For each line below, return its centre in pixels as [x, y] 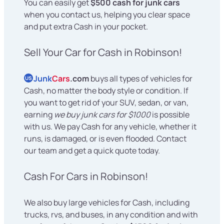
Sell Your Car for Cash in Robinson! [103, 52]
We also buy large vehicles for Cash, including [107, 203]
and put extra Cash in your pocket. [86, 27]
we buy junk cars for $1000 [102, 115]
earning [39, 115]
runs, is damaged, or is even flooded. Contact [105, 139]
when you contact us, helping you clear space [107, 15]
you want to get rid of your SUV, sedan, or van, [106, 103]
